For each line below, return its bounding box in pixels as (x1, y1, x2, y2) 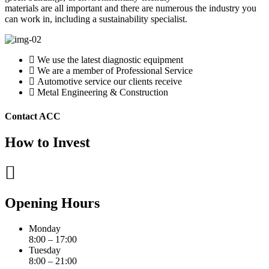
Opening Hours (5, 195, 100, 211)
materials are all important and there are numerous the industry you (5, 3, 256, 14)
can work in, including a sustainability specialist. (5, 14, 187, 25)
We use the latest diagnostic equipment (37, 55, 183, 65)
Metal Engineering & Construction (37, 87, 168, 98)
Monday (29, 223, 61, 234)
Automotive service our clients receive (37, 76, 182, 87)
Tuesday (29, 244, 61, 255)
